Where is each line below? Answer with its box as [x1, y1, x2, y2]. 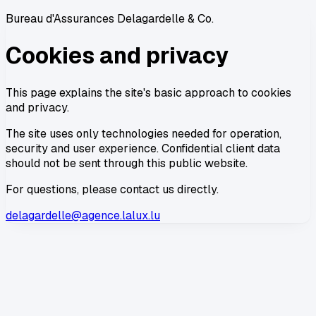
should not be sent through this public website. [6, 155, 248, 171]
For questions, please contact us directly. [6, 181, 219, 197]
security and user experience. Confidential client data [6, 140, 280, 156]
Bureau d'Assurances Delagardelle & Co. [6, 11, 214, 26]
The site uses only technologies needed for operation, [6, 126, 281, 141]
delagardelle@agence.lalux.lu [6, 207, 160, 223]
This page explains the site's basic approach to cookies [6, 85, 291, 100]
